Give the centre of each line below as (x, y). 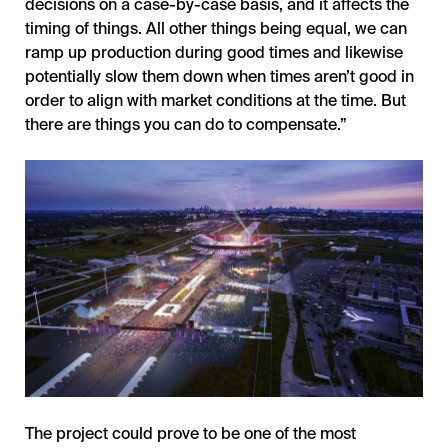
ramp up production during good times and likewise (214, 52)
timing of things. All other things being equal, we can (216, 28)
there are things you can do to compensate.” (186, 124)
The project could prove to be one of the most (190, 432)
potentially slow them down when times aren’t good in (219, 76)
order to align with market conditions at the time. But (215, 100)
